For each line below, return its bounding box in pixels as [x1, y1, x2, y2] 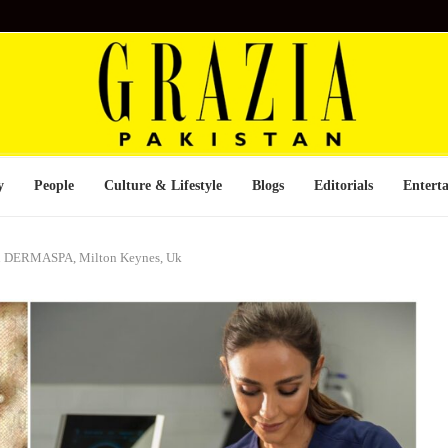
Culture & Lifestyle [104, 178, 222, 193]
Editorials [314, 178, 373, 193]
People [34, 178, 74, 193]
